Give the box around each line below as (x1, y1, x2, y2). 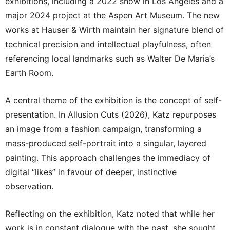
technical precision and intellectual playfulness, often (5, 39, 211, 49)
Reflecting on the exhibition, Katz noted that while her (5, 208, 215, 219)
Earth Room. (5, 67, 53, 78)
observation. (5, 181, 53, 191)
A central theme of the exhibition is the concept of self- (5, 94, 222, 105)
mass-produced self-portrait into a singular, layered (5, 138, 206, 148)
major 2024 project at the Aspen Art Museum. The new (5, 10, 220, 21)
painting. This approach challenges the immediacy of (5, 152, 210, 163)
